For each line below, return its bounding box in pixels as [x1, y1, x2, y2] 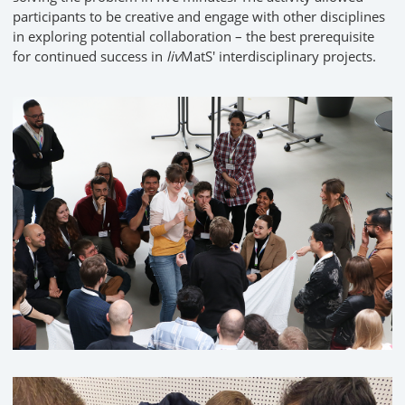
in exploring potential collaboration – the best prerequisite [13, 27, 374, 46]
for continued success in [13, 47, 166, 66]
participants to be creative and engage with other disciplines [13, 7, 385, 26]
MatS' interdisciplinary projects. [181, 47, 376, 66]
